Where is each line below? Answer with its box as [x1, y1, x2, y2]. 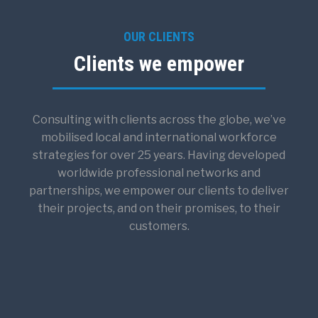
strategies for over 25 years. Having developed [33, 148, 285, 162]
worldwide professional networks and [57, 165, 261, 180]
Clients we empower [74, 50, 244, 76]
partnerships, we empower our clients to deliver [29, 183, 289, 197]
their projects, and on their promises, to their [38, 201, 280, 215]
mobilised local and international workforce [41, 130, 277, 144]
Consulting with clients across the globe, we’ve [32, 112, 286, 126]
